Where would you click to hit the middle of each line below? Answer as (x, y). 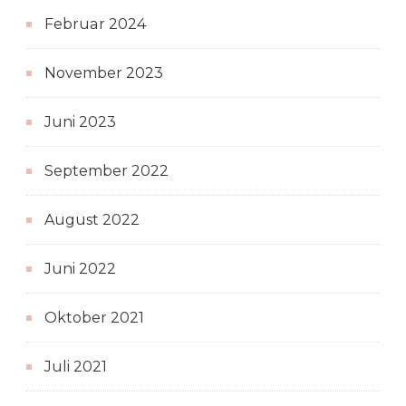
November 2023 (104, 72)
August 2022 (92, 219)
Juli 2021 (76, 366)
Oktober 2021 (94, 317)
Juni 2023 (80, 121)
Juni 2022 (80, 268)
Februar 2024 (95, 24)
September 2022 (106, 170)
